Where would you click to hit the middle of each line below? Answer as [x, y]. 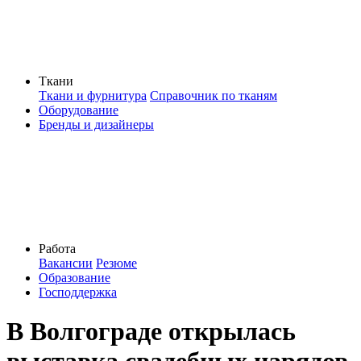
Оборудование [79, 110]
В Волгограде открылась [151, 332]
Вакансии [66, 263]
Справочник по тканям [214, 95]
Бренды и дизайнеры [96, 124]
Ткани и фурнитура [93, 95]
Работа [57, 249]
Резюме [116, 263]
